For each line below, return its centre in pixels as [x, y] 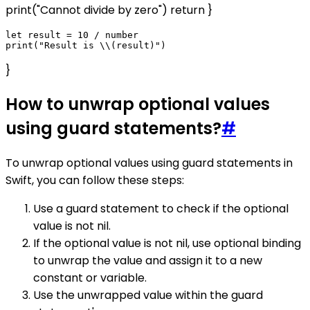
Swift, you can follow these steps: [95, 181]
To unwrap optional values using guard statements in [149, 163]
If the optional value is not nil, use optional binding [167, 244]
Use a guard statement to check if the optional [161, 209]
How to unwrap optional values [138, 104]
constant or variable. [90, 278]
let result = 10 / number [72, 35]
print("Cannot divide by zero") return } [109, 10]
